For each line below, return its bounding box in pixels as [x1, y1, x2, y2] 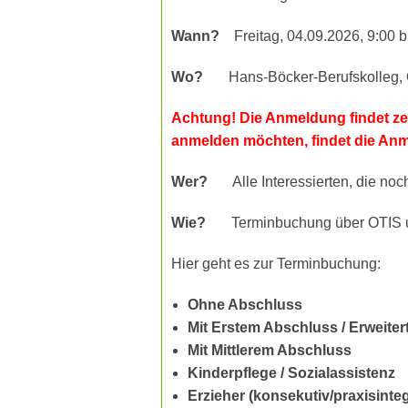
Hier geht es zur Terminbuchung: [171, 256, 381, 272]
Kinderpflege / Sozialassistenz [187, 365, 399, 382]
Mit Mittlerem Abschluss [187, 342, 352, 359]
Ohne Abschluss [187, 297, 302, 313]
